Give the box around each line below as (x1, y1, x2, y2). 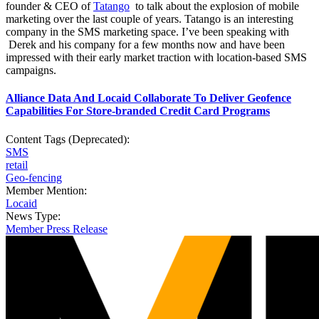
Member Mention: (6, 184, 90, 197)
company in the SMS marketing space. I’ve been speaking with (6, 26, 289, 38)
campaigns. (6, 64, 56, 77)
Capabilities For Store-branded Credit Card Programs (6, 105, 270, 117)
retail (6, 158, 28, 171)
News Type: (6, 209, 63, 222)
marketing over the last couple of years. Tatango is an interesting (6, 13, 293, 26)
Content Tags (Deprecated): (6, 132, 132, 145)
